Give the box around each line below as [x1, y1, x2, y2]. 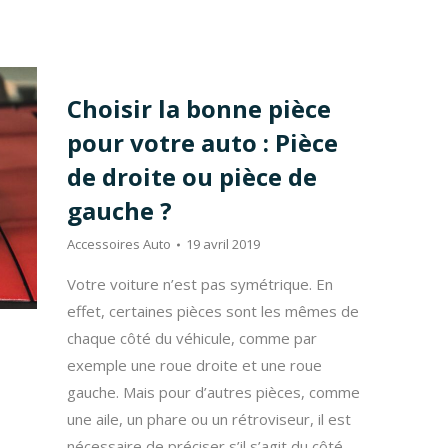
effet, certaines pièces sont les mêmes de [66, 301, 359, 321]
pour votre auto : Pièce [66, 126, 338, 159]
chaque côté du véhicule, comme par [66, 328, 317, 348]
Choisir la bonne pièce [66, 92, 331, 125]
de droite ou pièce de [66, 160, 317, 193]
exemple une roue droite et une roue [66, 355, 322, 375]
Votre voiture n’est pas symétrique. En [66, 274, 333, 294]
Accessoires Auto [66, 235, 171, 253]
